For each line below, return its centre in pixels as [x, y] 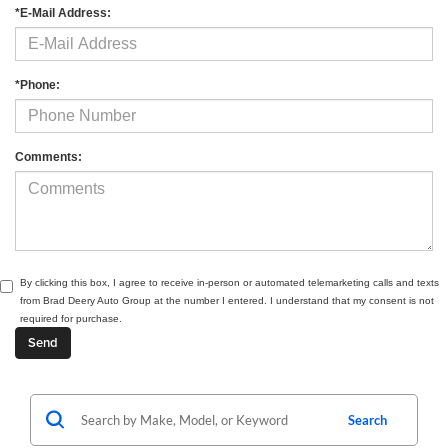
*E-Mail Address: [63, 12]
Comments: [48, 156]
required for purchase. [71, 318]
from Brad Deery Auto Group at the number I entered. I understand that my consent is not [227, 300]
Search [367, 419]
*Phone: [37, 84]
